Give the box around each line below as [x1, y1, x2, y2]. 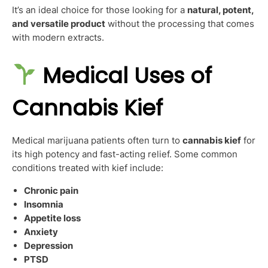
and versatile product [12, 17, 105, 29]
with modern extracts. [12, 31, 104, 43]
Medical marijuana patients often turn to [12, 134, 182, 146]
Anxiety [24, 226, 58, 237]
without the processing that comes [105, 17, 254, 29]
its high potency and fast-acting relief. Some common [12, 148, 237, 160]
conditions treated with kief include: [12, 162, 163, 173]
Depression [24, 239, 73, 251]
